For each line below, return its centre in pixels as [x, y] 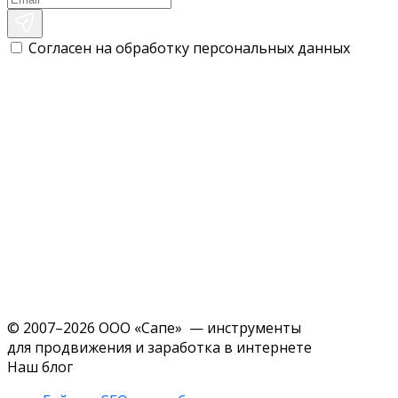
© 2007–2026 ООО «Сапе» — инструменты [154, 327]
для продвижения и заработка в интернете [159, 347]
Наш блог [40, 366]
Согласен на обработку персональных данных [189, 48]
